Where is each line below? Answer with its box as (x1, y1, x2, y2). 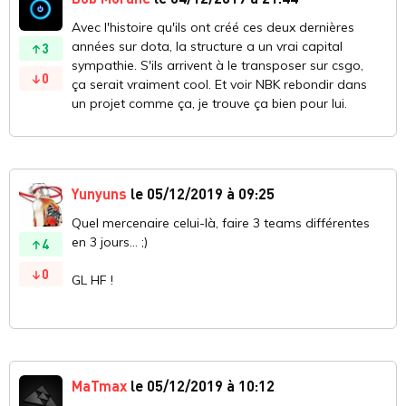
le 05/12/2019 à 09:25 (127, 184, 275, 203)
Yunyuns (72, 184, 127, 203)
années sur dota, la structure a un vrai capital (72, 38, 343, 54)
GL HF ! (72, 272, 113, 288)
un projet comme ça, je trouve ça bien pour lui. (72, 95, 347, 111)
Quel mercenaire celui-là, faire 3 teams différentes (72, 215, 370, 231)
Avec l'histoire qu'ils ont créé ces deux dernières (72, 19, 354, 35)
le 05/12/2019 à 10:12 (127, 376, 275, 395)
